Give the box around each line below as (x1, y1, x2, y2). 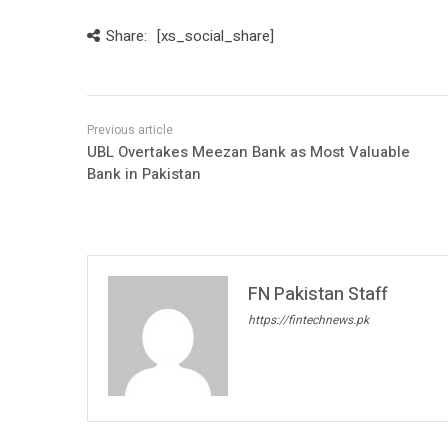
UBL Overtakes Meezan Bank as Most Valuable (87, 141, 410, 164)
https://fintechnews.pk (248, 311, 369, 330)
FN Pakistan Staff (248, 281, 388, 309)
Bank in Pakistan (87, 163, 201, 186)
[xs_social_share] (156, 25, 274, 48)
